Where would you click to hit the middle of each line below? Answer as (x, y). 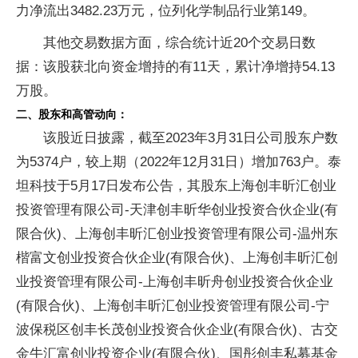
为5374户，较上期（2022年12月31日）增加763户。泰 (179, 161)
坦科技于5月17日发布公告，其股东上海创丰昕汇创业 (176, 185)
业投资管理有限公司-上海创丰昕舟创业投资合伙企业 (175, 281)
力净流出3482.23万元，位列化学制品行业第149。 (166, 10)
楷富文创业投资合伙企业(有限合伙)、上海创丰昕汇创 (177, 257)
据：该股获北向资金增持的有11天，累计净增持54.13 (175, 66)
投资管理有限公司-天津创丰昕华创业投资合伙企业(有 (177, 209)
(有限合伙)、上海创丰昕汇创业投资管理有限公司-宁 (173, 305)
